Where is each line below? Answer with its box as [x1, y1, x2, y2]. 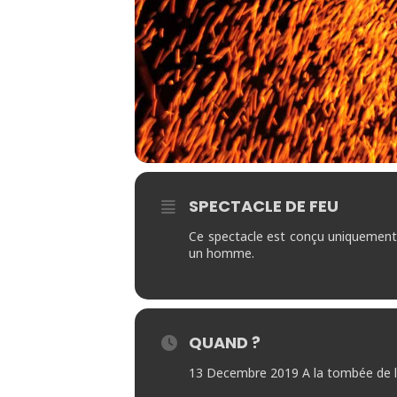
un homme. [189, 245, 254, 261]
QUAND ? [189, 331, 261, 354]
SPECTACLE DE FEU [189, 195, 339, 217]
